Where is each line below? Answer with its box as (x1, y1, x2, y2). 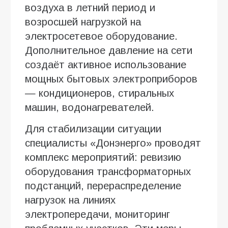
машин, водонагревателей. (25, 101, 154, 113)
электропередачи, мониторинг (25, 208, 170, 220)
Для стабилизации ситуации (25, 123, 161, 134)
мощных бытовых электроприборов (25, 73, 197, 84)
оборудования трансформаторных (25, 165, 191, 177)
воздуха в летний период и (25, 2, 155, 13)
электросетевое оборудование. (25, 30, 178, 42)
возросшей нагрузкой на (25, 16, 141, 27)
